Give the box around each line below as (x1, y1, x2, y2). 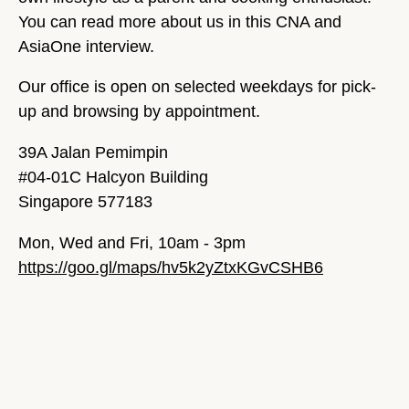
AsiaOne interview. (18, 37, 154, 56)
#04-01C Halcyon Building (18, 168, 213, 187)
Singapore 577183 (18, 193, 152, 212)
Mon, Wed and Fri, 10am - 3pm (18, 233, 246, 252)
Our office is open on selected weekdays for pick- (18, 78, 376, 97)
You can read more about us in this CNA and (18, 12, 341, 31)
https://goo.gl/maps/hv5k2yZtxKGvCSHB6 (18, 257, 323, 277)
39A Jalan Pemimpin (18, 143, 168, 163)
